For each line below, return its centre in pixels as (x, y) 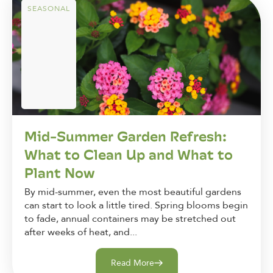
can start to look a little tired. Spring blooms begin (136, 206)
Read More (132, 263)
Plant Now (59, 173)
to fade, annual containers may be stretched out (130, 219)
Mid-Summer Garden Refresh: (126, 136)
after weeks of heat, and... (81, 232)
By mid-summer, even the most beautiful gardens (133, 192)
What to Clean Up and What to (129, 155)
